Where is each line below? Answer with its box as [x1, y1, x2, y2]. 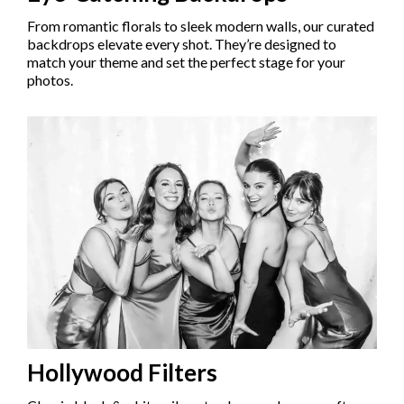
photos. [27, 70, 73, 88]
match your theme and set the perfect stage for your [27, 52, 345, 70]
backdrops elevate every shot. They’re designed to [27, 34, 336, 52]
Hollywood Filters [27, 357, 217, 387]
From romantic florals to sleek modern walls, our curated [27, 16, 374, 34]
